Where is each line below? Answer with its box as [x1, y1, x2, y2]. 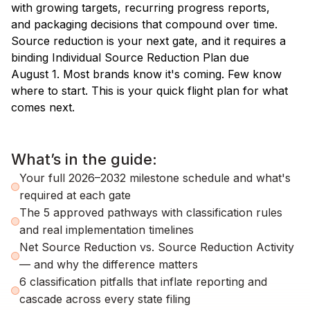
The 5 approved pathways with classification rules [19, 205, 282, 219]
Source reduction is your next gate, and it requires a [11, 33, 286, 48]
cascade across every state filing [19, 291, 190, 306]
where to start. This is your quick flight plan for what [11, 83, 288, 98]
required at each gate [19, 188, 131, 202]
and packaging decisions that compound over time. [11, 17, 277, 31]
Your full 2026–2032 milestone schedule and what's [19, 170, 291, 185]
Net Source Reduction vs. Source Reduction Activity [19, 239, 294, 254]
